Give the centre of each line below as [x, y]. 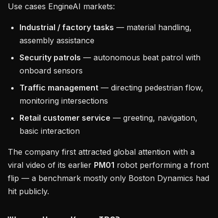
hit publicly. [28, 191]
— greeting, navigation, [154, 118]
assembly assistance [57, 40]
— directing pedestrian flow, [151, 88]
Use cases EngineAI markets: [61, 6]
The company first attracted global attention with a [101, 152]
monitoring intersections [64, 101]
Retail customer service [65, 118]
